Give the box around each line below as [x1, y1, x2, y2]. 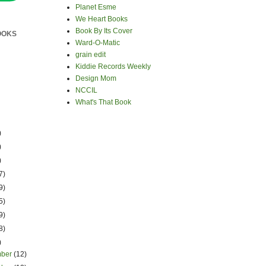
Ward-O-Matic [75, 39, 120, 47]
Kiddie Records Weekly [75, 62, 151, 71]
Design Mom [75, 74, 116, 83]
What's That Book [75, 98, 131, 106]
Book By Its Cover [75, 27, 132, 35]
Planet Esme [75, 3, 116, 11]
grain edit [75, 50, 106, 59]
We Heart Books [75, 15, 128, 23]
